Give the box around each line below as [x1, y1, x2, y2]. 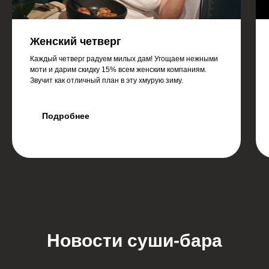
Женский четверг [30, 35, 121, 48]
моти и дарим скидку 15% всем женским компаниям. [30, 65, 207, 74]
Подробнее [42, 110, 89, 121]
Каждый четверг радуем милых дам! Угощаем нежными [30, 55, 218, 64]
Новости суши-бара [47, 231, 222, 250]
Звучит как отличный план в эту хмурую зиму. [30, 76, 183, 85]
